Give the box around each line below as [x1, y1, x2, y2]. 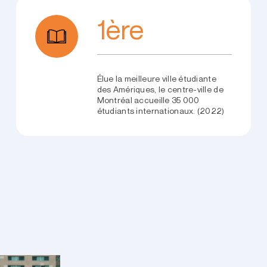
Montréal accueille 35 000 [97, 95, 200, 105]
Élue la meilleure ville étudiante [97, 74, 216, 84]
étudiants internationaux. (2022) [97, 106, 225, 116]
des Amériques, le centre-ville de [97, 85, 223, 95]
